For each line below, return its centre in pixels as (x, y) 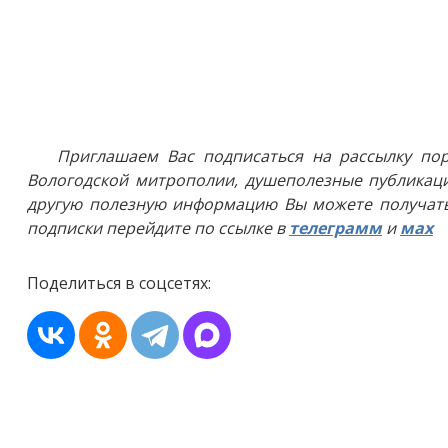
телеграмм (335, 228)
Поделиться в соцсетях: (119, 283)
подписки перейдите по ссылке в (158, 228)
